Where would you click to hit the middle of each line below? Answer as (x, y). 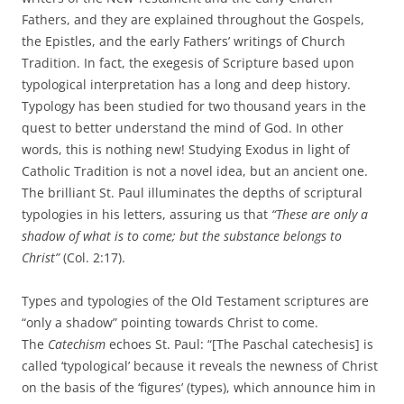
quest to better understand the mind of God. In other (183, 128)
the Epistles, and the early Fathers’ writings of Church (184, 41)
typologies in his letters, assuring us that (147, 215)
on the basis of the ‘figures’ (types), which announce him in (199, 388)
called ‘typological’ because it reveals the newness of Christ (200, 366)
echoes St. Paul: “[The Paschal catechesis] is (239, 344)
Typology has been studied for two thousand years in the (194, 106)
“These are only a (320, 215)
